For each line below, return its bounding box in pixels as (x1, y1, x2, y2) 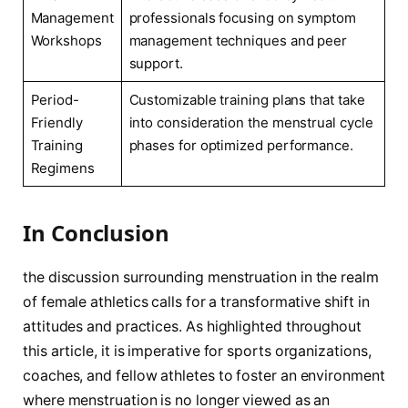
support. (128, 54, 183, 72)
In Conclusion (23, 217, 169, 248)
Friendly (30, 113, 83, 131)
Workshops (30, 31, 102, 49)
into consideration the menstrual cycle (128, 113, 373, 131)
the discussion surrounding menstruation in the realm (23, 268, 379, 286)
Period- (30, 90, 79, 108)
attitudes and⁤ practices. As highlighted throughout (23, 317, 362, 335)
